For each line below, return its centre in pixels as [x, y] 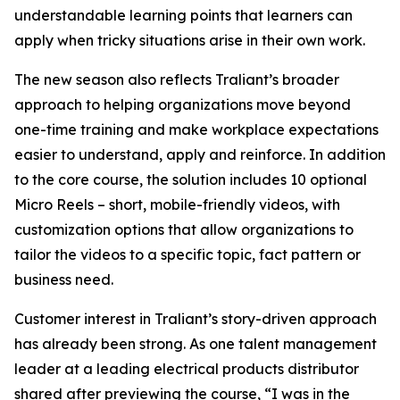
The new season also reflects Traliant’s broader [177, 79]
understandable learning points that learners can [183, 15]
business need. [64, 279]
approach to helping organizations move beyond [183, 104]
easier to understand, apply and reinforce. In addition [200, 154]
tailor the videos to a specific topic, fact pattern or [187, 254]
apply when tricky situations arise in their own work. [190, 40]
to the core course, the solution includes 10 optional [191, 179]
